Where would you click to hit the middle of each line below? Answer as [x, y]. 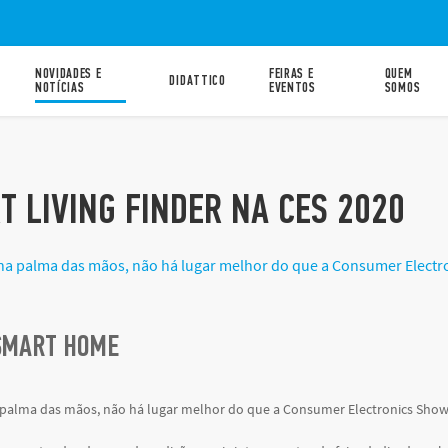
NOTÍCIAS [59, 87]
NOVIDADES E [68, 73]
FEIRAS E [291, 73]
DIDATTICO [197, 80]
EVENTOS [292, 87]
